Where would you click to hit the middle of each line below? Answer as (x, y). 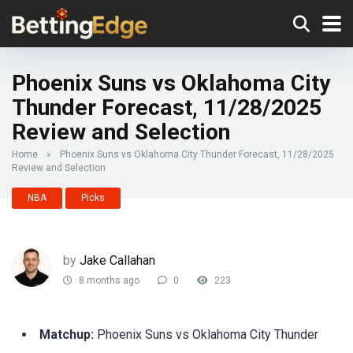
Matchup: (67, 335)
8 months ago (108, 281)
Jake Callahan (117, 260)
